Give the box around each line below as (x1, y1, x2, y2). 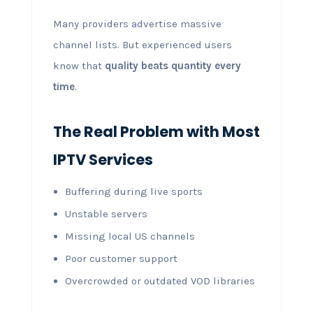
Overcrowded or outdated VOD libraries (64, 274, 255, 287)
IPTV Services (52, 149, 153, 170)
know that (52, 59, 105, 72)
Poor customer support (64, 252, 177, 265)
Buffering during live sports (64, 184, 203, 198)
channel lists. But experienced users (52, 38, 232, 51)
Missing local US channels (64, 229, 195, 242)
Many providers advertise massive (52, 17, 221, 30)
